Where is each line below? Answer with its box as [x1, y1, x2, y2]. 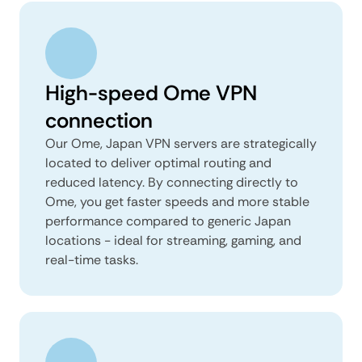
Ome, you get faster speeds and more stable [45, 193, 309, 210]
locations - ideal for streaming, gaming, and [45, 232, 301, 249]
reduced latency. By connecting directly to [45, 174, 298, 191]
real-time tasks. [45, 251, 138, 268]
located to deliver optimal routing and [45, 154, 271, 171]
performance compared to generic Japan [45, 213, 291, 229]
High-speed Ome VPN [45, 79, 257, 107]
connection [45, 107, 153, 134]
